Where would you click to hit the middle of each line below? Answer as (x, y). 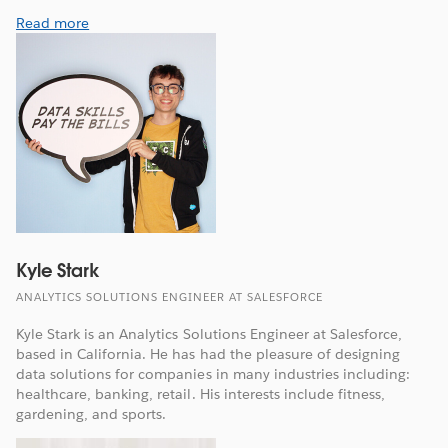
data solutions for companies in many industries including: (213, 374)
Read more (53, 23)
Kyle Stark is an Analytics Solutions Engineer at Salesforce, (209, 334)
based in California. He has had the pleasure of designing (208, 354)
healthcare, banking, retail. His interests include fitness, (201, 394)
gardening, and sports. (91, 414)
